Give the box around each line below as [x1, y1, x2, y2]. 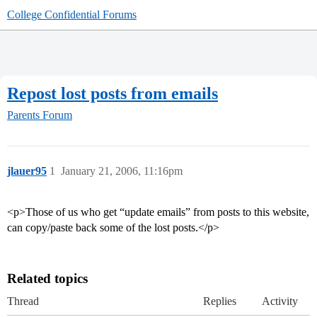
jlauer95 [7, 165, 47, 178]
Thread [7, 295, 39, 308]
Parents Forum [7, 109, 72, 122]
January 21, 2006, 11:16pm [61, 165, 183, 178]
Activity [262, 295, 298, 308]
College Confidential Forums [7, 8, 137, 21]
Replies [202, 295, 236, 308]
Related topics [7, 271, 88, 287]
